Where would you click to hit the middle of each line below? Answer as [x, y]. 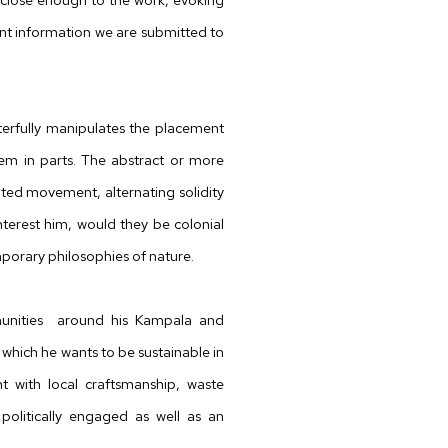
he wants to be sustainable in [132, 351]
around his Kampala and [137, 319]
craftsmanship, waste [154, 383]
